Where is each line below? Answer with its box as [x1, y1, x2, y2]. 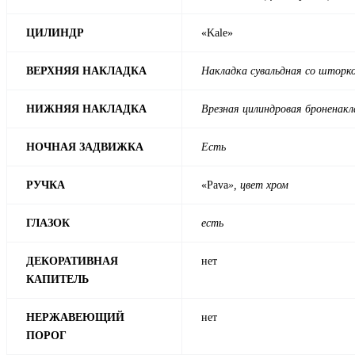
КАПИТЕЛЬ [26, 273, 89, 286]
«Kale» [201, 27, 233, 40]
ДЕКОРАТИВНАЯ [26, 255, 118, 268]
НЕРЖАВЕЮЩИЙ [26, 311, 124, 324]
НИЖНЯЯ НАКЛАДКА [26, 103, 147, 116]
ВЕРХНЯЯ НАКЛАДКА [26, 65, 147, 78]
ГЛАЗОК [26, 217, 70, 230]
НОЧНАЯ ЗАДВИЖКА [26, 141, 143, 154]
